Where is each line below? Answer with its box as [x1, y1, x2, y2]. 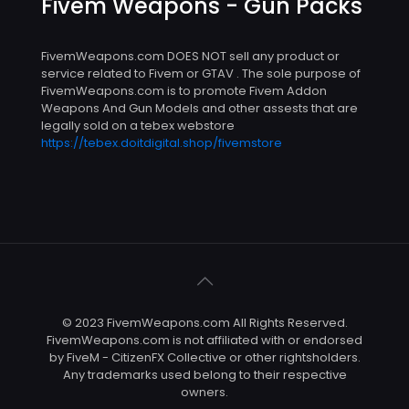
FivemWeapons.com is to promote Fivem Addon [41, 82, 327, 100]
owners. [181, 383, 228, 402]
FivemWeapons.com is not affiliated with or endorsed [47, 331, 362, 350]
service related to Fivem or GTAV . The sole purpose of [41, 65, 361, 83]
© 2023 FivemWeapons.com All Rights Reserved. [61, 314, 348, 332]
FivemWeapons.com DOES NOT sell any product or [41, 47, 340, 66]
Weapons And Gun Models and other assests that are [41, 100, 358, 118]
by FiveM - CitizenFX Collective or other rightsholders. [48, 349, 361, 367]
